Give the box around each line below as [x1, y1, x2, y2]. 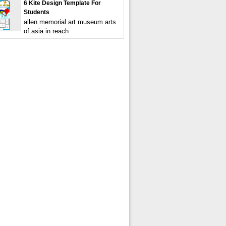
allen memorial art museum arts [24, 18, 116, 26]
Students [24, 9, 49, 16]
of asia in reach [24, 27, 69, 35]
